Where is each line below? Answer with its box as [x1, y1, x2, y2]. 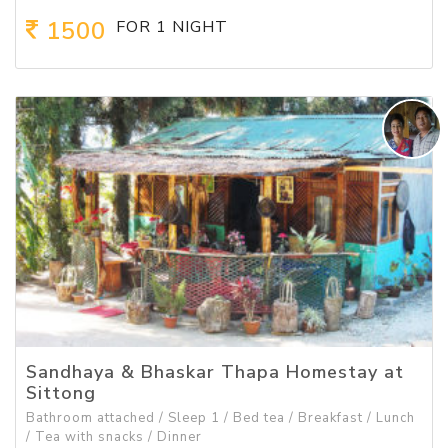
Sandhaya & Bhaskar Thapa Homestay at [26, 359, 404, 384]
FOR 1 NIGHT [116, 16, 228, 39]
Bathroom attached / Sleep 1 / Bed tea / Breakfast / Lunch [26, 409, 415, 428]
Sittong [26, 380, 96, 405]
